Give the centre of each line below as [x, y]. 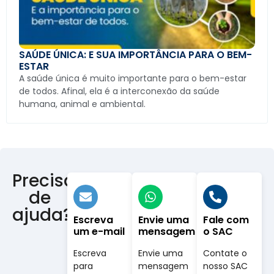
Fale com [226, 220]
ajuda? [42, 215]
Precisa [44, 181]
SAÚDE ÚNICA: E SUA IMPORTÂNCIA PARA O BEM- [135, 55]
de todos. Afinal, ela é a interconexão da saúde [119, 91]
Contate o [225, 254]
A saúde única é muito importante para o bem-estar [133, 79]
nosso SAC [226, 266]
